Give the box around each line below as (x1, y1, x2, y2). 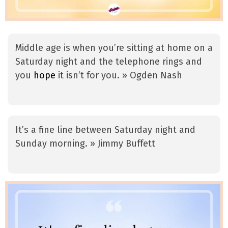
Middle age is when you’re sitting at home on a (15, 42, 213, 54)
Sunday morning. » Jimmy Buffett (15, 138, 155, 150)
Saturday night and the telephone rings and (15, 56, 202, 68)
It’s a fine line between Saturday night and (15, 124, 195, 136)
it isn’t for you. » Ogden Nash (55, 70, 182, 81)
